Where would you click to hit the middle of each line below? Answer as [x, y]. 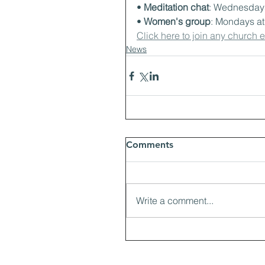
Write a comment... [175, 201]
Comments [150, 145]
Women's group [177, 21]
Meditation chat [176, 7]
